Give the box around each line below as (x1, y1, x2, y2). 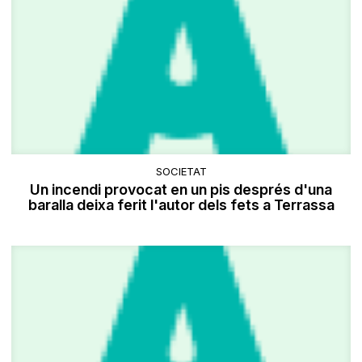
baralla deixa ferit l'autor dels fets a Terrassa (27, 196, 335, 214)
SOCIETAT (155, 165, 207, 179)
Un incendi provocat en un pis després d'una (30, 181, 332, 199)
